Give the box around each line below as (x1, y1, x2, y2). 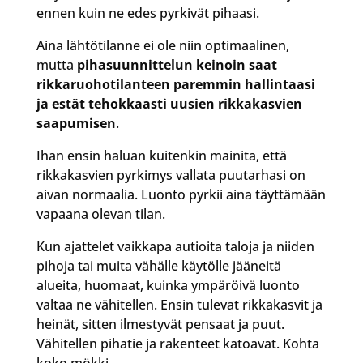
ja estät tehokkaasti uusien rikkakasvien (36, 94, 302, 113)
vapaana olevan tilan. (36, 204, 165, 223)
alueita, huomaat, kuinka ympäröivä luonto (36, 275, 300, 294)
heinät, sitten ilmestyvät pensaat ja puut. (36, 314, 284, 333)
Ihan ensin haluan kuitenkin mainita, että (36, 146, 287, 164)
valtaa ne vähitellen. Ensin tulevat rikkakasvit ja (36, 295, 322, 314)
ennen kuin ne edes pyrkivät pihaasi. (36, 3, 259, 22)
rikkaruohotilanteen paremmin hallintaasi (36, 75, 315, 93)
